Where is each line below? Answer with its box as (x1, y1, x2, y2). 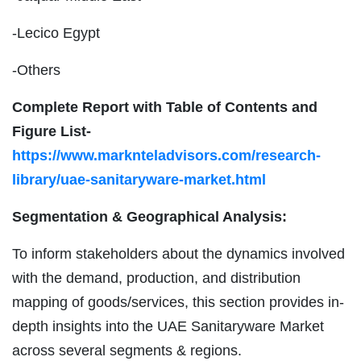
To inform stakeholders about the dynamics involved (12, 246, 345, 263)
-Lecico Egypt (12, 25, 100, 42)
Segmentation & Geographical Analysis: (12, 209, 287, 226)
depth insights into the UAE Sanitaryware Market (12, 318, 324, 335)
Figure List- (12, 123, 91, 140)
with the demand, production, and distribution (12, 270, 301, 287)
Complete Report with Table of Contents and (12, 99, 317, 116)
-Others (12, 62, 60, 79)
